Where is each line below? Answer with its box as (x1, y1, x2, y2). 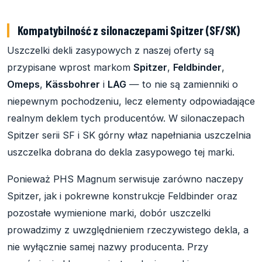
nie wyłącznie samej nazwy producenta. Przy (7, 241, 208, 253)
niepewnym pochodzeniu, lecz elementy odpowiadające (7, 95, 255, 107)
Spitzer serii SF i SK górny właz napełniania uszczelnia (7, 129, 251, 141)
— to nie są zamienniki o (126, 78, 238, 90)
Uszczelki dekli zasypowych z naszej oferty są (7, 44, 214, 56)
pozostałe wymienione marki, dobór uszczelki (7, 207, 211, 219)
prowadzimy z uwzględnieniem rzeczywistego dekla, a (7, 224, 249, 236)
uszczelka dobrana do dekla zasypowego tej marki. (7, 146, 235, 158)
